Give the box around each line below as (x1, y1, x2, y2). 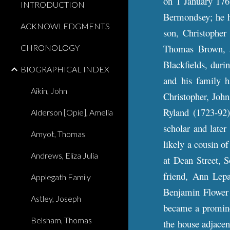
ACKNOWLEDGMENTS (21, 21, 110, 31)
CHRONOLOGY (21, 43, 80, 52)
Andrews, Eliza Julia (31, 150, 98, 160)
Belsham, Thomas (31, 215, 92, 225)
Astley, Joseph (31, 194, 81, 203)
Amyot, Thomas (31, 129, 85, 139)
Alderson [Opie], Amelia (31, 107, 113, 117)
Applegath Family (31, 172, 91, 182)
